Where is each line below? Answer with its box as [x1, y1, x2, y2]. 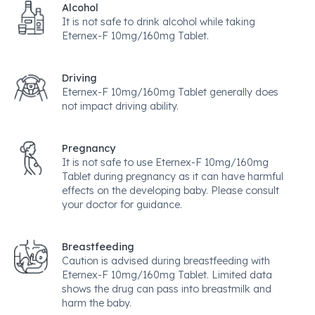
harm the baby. [62, 297, 131, 309]
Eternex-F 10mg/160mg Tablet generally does [62, 86, 278, 98]
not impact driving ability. [62, 100, 179, 112]
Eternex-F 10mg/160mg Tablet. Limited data [62, 269, 272, 281]
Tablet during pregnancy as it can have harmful [62, 170, 283, 183]
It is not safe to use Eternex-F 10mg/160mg [62, 156, 269, 169]
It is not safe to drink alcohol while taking [62, 15, 255, 28]
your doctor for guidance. [62, 198, 182, 211]
